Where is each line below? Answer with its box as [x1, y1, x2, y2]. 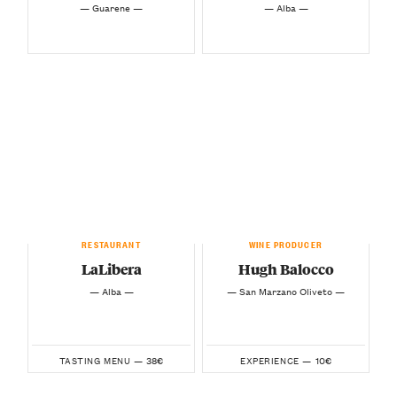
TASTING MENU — [58, 352, 144, 368]
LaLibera [81, 259, 142, 280]
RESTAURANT [82, 235, 141, 250]
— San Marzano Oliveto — [227, 282, 345, 299]
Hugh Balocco [237, 259, 334, 280]
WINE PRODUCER [249, 235, 323, 250]
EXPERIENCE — [240, 352, 312, 368]
